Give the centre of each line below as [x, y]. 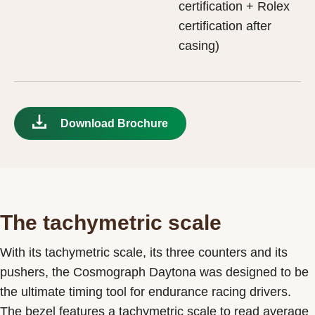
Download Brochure [114, 123]
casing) [199, 45]
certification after [225, 26]
